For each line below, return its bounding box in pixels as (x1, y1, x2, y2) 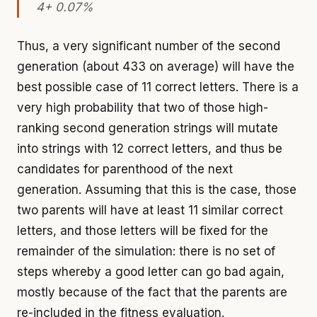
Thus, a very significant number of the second (17, 38, 280, 53)
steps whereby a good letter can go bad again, (17, 264, 284, 279)
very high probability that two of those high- (17, 100, 268, 115)
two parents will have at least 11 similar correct (17, 202, 283, 217)
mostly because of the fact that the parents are (17, 284, 287, 299)
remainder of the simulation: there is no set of (17, 243, 275, 258)
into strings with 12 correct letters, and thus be (17, 141, 282, 156)
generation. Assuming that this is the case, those (17, 182, 296, 197)
